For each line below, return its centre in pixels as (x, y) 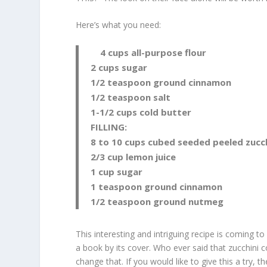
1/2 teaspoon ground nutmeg (157, 201)
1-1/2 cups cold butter (141, 112)
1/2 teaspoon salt (131, 97)
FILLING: (109, 127)
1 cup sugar (117, 171)
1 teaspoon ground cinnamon (157, 186)
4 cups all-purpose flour (149, 52)
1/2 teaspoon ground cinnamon (161, 82)
